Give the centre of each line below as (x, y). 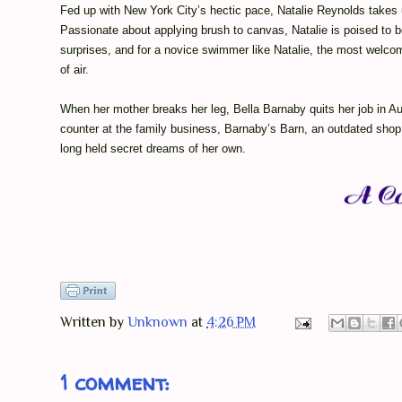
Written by (94, 323)
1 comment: (115, 383)
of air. (74, 70)
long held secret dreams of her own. (155, 149)
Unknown (159, 323)
